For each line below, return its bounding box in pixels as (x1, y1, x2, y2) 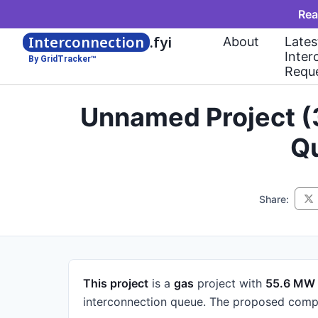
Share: (259, 192, 289, 205)
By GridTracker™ (28, 54, 97, 64)
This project (83, 276, 148, 290)
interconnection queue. (83, 295, 206, 309)
